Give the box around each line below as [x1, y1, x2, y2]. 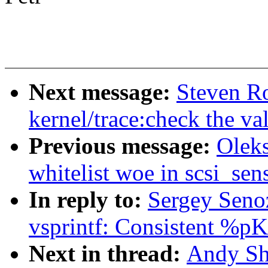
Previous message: [29, 133, 217, 159]
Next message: [29, 79, 176, 105]
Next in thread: [29, 240, 187, 267]
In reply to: [29, 187, 148, 213]
